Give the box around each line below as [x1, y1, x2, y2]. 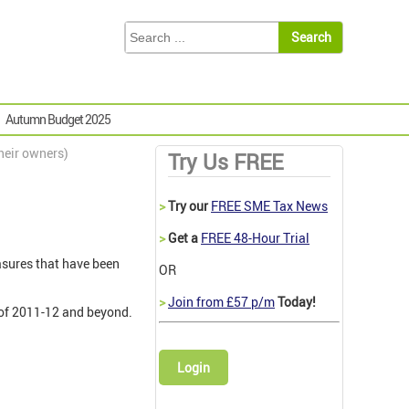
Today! [275, 293, 316, 311]
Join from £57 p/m [168, 293, 275, 311]
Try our [165, 197, 211, 215]
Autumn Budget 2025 [5, 110, 110, 129]
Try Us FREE [168, 148, 283, 177]
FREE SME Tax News [211, 197, 328, 215]
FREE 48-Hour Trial [201, 229, 309, 247]
